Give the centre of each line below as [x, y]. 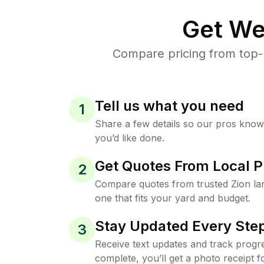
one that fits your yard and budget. [173, 198]
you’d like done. [130, 138]
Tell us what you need [169, 105]
